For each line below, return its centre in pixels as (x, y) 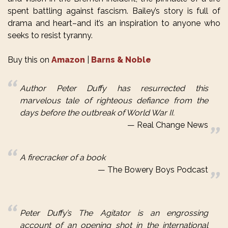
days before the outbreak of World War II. (97, 113)
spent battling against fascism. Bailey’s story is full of (114, 11)
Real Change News (173, 125)
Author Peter (53, 89)
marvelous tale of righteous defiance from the (114, 101)
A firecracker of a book (63, 158)
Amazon (69, 60)
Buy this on (30, 60)
